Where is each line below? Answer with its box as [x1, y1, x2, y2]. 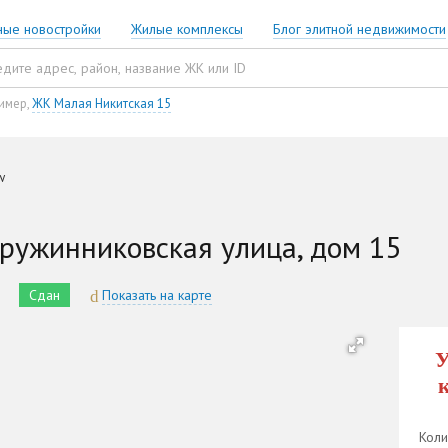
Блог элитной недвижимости [273, 20, 446, 39]
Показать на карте [102, 286, 212, 305]
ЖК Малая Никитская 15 [32, 95, 171, 113]
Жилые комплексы [131, 20, 243, 39]
